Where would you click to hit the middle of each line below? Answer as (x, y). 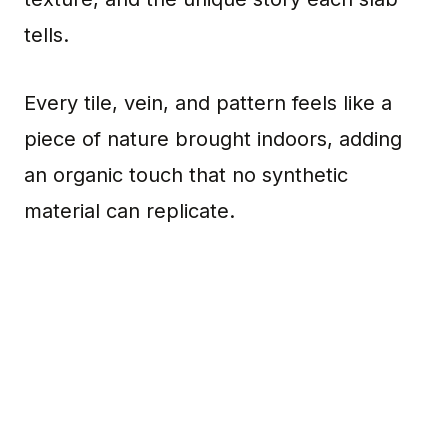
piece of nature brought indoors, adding (213, 139)
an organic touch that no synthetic (186, 175)
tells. (46, 35)
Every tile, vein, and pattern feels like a (208, 103)
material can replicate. (129, 211)
